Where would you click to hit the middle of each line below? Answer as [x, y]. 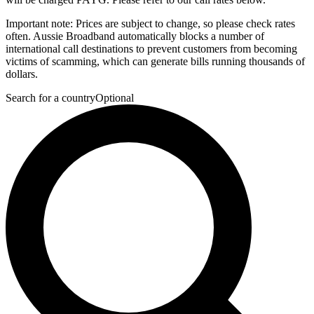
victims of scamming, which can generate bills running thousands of [155, 62]
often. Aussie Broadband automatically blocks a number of [135, 36]
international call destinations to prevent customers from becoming [151, 49]
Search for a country [50, 98]
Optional [115, 98]
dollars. [22, 74]
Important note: [39, 24]
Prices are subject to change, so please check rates [184, 24]
